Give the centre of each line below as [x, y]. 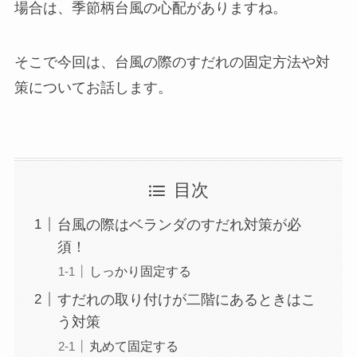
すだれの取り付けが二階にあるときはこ [186, 299]
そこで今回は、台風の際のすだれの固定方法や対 [172, 63]
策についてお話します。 [93, 88]
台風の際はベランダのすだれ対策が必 [179, 224]
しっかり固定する [140, 271]
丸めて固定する [133, 345]
